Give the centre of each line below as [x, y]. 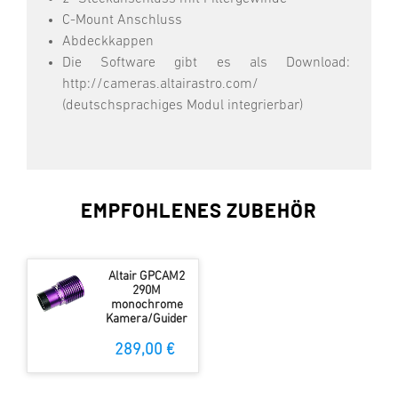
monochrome [147, 306]
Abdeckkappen [108, 42]
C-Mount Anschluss [122, 21]
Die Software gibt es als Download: [206, 64]
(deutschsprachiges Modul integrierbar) [183, 106]
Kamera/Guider [147, 320]
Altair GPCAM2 [147, 277]
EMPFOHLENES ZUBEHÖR [199, 212]
